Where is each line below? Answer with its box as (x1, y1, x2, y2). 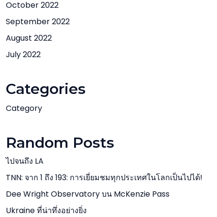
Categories (6, 80, 86, 98)
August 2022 (6, 32, 52, 44)
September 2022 (6, 16, 70, 27)
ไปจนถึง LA (6, 155, 44, 167)
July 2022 (6, 49, 41, 60)
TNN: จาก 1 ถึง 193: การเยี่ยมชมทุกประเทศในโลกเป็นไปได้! (6, 172, 202, 183)
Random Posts (6, 134, 114, 152)
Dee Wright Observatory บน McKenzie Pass (6, 188, 170, 200)
